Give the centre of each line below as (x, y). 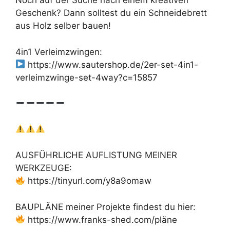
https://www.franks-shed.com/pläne (101, 219)
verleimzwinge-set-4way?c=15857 (87, 77)
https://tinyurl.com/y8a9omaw (89, 181)
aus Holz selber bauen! (63, 26)
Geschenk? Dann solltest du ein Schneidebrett (111, 13)
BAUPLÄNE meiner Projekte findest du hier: (106, 207)
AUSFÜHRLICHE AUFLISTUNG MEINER (96, 155)
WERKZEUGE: (44, 168)
